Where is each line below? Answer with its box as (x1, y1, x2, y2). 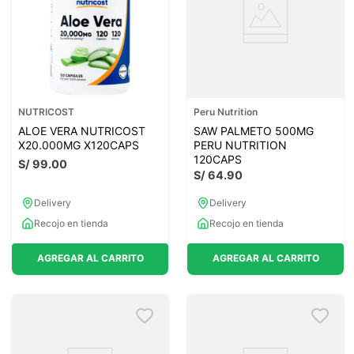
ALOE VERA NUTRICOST (18, 123, 145, 137)
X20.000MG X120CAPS (18, 137, 139, 152)
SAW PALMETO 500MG (194, 123, 314, 137)
